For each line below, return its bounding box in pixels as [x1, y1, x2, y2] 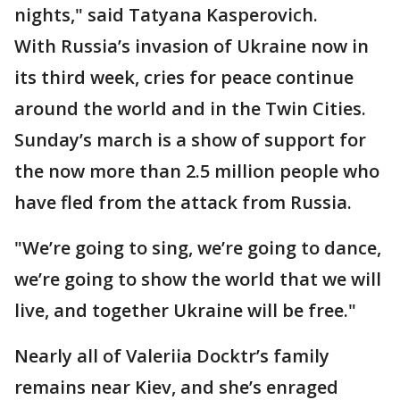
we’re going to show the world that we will [14, 267, 381, 292]
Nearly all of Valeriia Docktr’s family [14, 344, 329, 369]
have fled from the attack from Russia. [14, 190, 352, 215]
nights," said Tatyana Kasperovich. [14, 3, 318, 28]
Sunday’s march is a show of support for [14, 128, 366, 153]
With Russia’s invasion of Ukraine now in [14, 34, 369, 59]
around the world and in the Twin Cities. [14, 96, 366, 121]
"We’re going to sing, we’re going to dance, [14, 236, 381, 261]
